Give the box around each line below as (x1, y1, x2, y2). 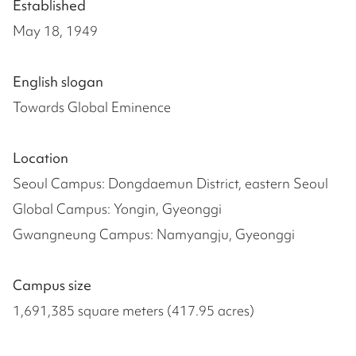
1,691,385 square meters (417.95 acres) (13, 301, 254, 320)
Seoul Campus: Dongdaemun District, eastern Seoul (13, 174, 328, 193)
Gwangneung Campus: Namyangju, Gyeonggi (13, 225, 295, 244)
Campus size (13, 276, 91, 295)
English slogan (13, 72, 103, 91)
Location (13, 149, 68, 168)
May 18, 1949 (13, 21, 98, 41)
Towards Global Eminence (13, 98, 171, 117)
